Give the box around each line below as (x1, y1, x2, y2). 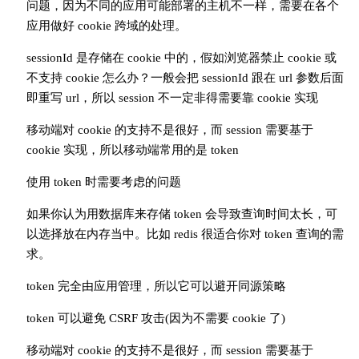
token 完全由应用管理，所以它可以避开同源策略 (26, 280, 286, 292)
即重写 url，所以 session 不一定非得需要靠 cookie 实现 (26, 91, 318, 104)
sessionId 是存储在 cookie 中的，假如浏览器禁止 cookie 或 (26, 51, 337, 64)
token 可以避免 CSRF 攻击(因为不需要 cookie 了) (26, 312, 285, 325)
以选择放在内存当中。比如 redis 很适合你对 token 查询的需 (26, 228, 344, 240)
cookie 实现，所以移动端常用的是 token (26, 143, 239, 156)
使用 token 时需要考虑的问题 (26, 175, 181, 188)
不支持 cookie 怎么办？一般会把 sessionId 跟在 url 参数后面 (26, 71, 344, 84)
